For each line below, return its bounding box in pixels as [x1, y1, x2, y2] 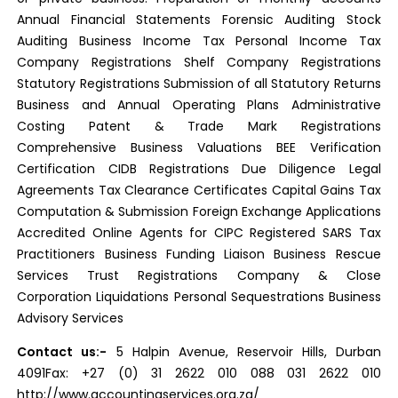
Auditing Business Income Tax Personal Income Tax [17, 32, 381, 50]
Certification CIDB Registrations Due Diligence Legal [17, 160, 381, 178]
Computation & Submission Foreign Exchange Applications [17, 203, 381, 220]
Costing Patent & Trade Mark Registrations [17, 117, 381, 135]
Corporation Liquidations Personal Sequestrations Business [17, 288, 381, 306]
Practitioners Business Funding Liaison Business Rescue [17, 245, 381, 263]
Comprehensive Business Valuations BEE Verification [17, 139, 381, 156]
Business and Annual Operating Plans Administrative [17, 96, 381, 114]
